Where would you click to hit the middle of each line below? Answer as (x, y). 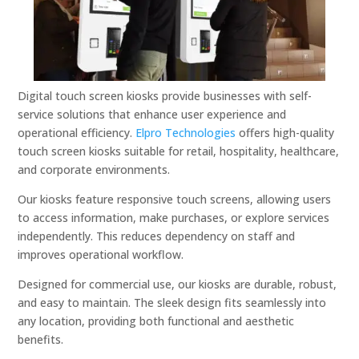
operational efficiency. (77, 132)
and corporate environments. (94, 169)
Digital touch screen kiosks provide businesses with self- (165, 95)
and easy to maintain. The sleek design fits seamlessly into (172, 302)
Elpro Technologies (186, 132)
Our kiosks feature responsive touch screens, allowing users (175, 199)
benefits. (41, 339)
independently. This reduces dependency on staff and (157, 236)
